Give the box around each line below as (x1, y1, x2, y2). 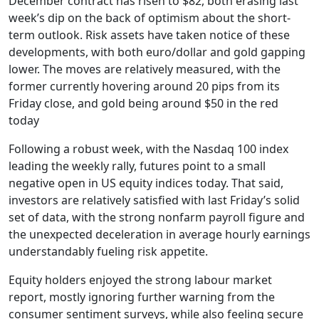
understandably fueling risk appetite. (9, 244, 208, 260)
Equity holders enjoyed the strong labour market (9, 272, 272, 288)
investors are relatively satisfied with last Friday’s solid (9, 192, 300, 209)
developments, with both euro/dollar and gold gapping (9, 44, 305, 61)
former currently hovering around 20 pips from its (9, 78, 280, 95)
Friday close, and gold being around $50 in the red (9, 95, 278, 112)
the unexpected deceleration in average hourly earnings (9, 226, 310, 243)
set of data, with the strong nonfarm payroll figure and (9, 209, 305, 226)
